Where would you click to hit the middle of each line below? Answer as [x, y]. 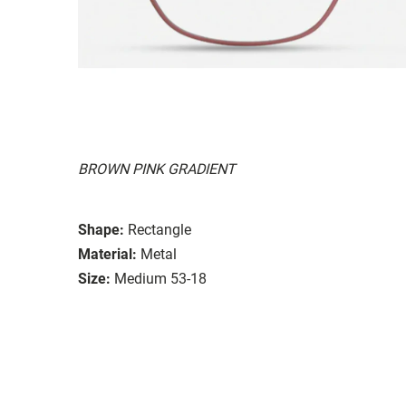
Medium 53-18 [160, 278]
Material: [107, 254]
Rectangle [159, 229]
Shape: [101, 229]
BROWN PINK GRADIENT [157, 169]
